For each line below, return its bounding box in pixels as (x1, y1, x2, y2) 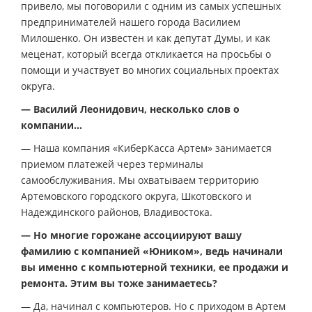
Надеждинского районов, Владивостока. (21, 205, 212, 219)
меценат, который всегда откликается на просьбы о (21, 47, 271, 61)
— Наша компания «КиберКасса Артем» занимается (21, 141, 272, 155)
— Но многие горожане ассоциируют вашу (21, 228, 242, 242)
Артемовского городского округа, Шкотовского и (21, 189, 251, 203)
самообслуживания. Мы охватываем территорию (21, 173, 259, 187)
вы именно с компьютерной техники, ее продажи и (21, 260, 288, 274)
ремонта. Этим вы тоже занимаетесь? (21, 276, 217, 290)
